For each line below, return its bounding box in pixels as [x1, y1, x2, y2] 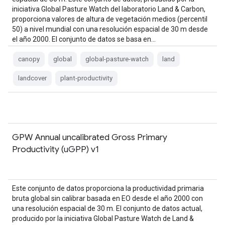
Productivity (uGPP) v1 [12, 144, 99, 155]
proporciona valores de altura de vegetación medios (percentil [12, 15, 207, 23]
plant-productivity [60, 74, 113, 82]
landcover [18, 74, 47, 82]
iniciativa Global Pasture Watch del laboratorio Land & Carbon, [12, 5, 205, 13]
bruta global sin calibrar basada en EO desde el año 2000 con [12, 194, 203, 202]
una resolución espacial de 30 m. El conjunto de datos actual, [12, 204, 202, 212]
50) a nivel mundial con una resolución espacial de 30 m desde [12, 25, 208, 33]
